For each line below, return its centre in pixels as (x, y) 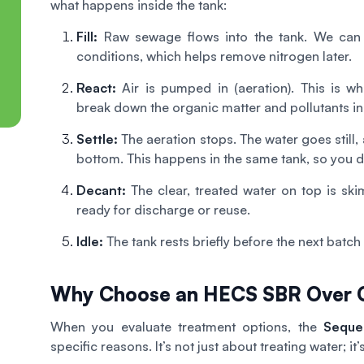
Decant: (101, 190)
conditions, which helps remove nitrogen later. (214, 56)
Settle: (97, 139)
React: (96, 87)
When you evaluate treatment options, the (187, 326)
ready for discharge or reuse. (163, 209)
